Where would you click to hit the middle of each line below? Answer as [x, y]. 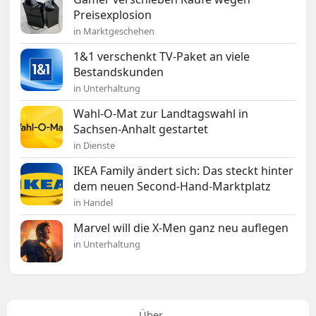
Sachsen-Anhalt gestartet [141, 129]
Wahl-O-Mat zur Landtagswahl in [161, 113]
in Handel [93, 202]
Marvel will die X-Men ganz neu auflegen [181, 227]
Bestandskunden [119, 72]
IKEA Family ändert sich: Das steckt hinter [184, 170]
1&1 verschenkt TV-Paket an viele [162, 56]
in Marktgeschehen [114, 31]
